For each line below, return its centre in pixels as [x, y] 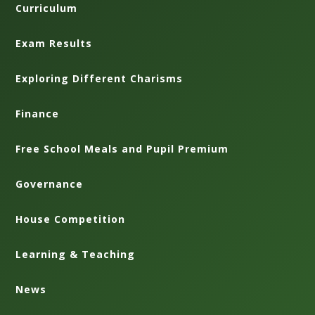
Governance [50, 184]
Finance [38, 113]
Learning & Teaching [76, 254]
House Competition [71, 219]
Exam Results [54, 43]
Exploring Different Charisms [99, 78]
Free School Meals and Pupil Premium [122, 148]
